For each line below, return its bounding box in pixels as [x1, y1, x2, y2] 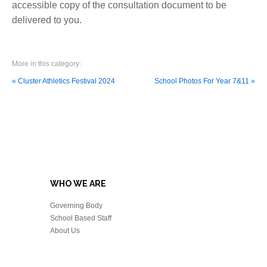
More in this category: [12, 60, 81, 68]
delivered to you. [12, 15, 82, 25]
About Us [50, 226, 80, 235]
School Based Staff [50, 214, 111, 222]
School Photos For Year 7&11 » [154, 77, 255, 85]
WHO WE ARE [50, 179, 106, 188]
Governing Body [50, 201, 103, 210]
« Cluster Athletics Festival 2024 [12, 77, 115, 85]
